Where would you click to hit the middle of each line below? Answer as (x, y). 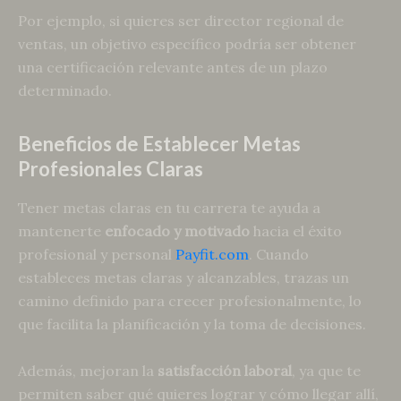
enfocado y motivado (177, 231)
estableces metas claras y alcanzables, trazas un (183, 278)
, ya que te (326, 370)
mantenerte (61, 231)
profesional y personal (97, 255)
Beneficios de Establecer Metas (159, 143)
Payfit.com (212, 255)
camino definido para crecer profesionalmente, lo (190, 301)
